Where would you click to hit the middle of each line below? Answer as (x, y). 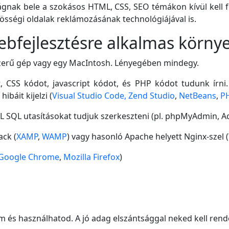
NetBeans (198, 96)
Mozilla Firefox (91, 157)
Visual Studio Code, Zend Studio (113, 96)
